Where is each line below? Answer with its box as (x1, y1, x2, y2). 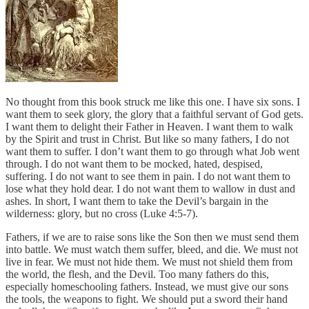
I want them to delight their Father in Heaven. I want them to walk (6, 120, 293, 132)
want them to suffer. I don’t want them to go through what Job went (6, 145, 299, 157)
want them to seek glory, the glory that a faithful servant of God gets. (6, 108, 303, 120)
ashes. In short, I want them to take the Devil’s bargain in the (6, 195, 268, 207)
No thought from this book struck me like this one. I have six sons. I (6, 95, 300, 108)
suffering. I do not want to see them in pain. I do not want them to (6, 170, 290, 182)
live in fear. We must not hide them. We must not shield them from (6, 255, 292, 268)
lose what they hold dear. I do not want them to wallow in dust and (6, 182, 295, 195)
